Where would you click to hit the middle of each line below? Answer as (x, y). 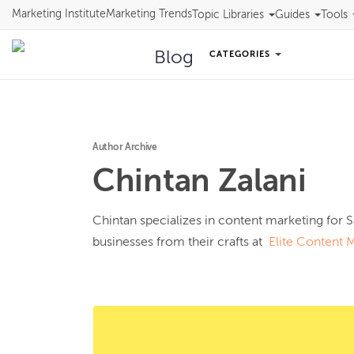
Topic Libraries (228, 15)
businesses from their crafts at (181, 243)
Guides (292, 15)
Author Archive (125, 148)
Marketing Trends (149, 14)
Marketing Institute (59, 14)
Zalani (262, 183)
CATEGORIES (241, 54)
